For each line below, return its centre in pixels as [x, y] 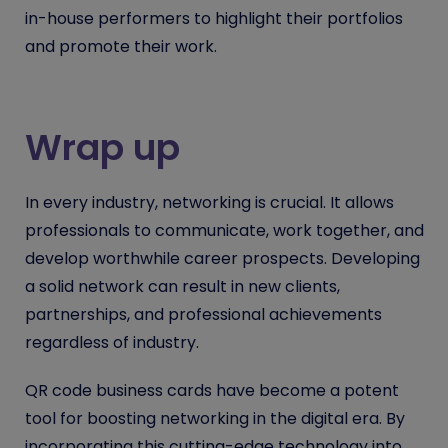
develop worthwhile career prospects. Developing [222, 258]
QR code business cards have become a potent [212, 390]
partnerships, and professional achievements [203, 314]
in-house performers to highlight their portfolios [214, 18]
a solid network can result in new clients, [182, 286]
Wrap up [102, 147]
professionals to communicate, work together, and [224, 230]
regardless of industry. [112, 342]
